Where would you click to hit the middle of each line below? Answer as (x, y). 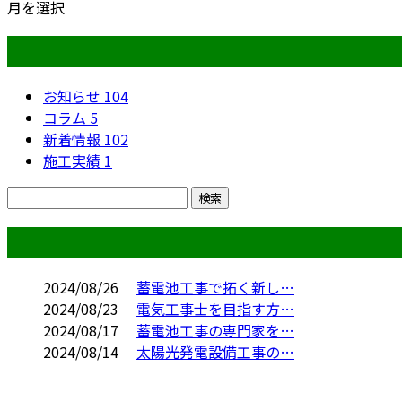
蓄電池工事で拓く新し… (215, 287)
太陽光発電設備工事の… (215, 351)
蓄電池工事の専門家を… (215, 330)
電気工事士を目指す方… (215, 308)
